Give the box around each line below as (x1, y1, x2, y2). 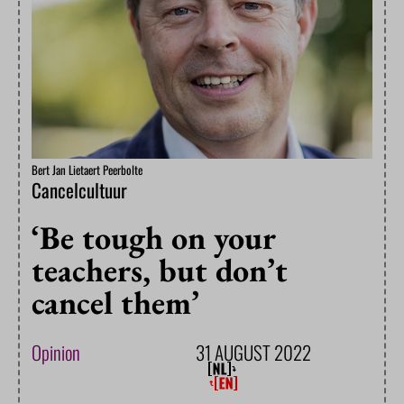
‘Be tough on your (32, 216, 276, 260)
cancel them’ (32, 281, 199, 325)
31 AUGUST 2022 (196, 338, 311, 367)
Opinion (32, 338, 80, 367)
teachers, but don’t (32, 249, 288, 292)
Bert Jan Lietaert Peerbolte (32, 161, 142, 179)
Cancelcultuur (32, 176, 127, 205)
